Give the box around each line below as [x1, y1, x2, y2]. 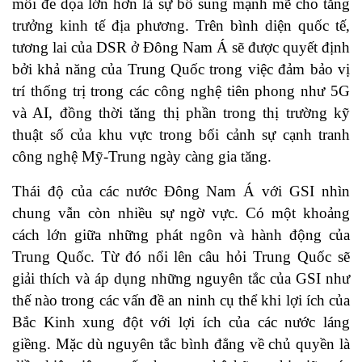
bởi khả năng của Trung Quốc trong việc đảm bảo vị [12, 61, 350, 78]
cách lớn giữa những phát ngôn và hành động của [12, 226, 350, 244]
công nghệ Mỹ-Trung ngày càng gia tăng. [12, 148, 271, 166]
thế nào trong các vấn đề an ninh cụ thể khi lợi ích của [12, 292, 350, 309]
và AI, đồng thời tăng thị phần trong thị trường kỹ [12, 104, 350, 122]
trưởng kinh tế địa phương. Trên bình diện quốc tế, [12, 17, 350, 35]
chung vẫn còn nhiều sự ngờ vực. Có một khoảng [12, 204, 350, 222]
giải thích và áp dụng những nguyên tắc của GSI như [12, 270, 350, 288]
